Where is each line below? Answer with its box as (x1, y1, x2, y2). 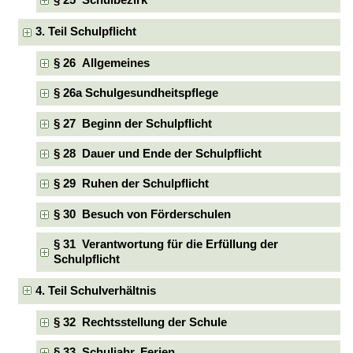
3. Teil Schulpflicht (35, 25, 137, 39)
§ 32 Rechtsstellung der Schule (53, 315, 227, 329)
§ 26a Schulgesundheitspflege (53, 87, 218, 100)
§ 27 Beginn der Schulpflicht (53, 117, 212, 130)
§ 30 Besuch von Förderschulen (53, 207, 231, 221)
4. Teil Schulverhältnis (35, 284, 157, 297)
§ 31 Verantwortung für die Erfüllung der (53, 238, 278, 251)
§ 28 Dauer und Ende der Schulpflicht (53, 147, 262, 161)
